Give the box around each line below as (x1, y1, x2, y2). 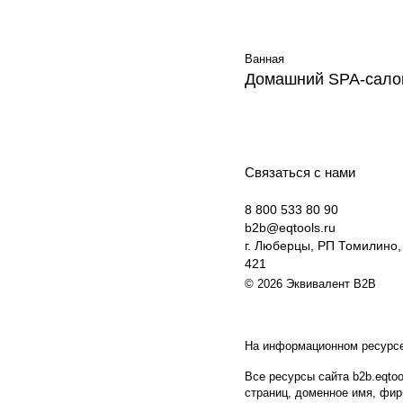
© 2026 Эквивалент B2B (245, 276, 376, 291)
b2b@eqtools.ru (245, 220, 336, 235)
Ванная (245, 52, 284, 66)
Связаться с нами (245, 165, 355, 180)
